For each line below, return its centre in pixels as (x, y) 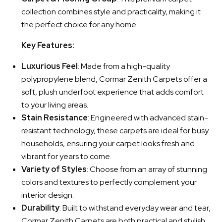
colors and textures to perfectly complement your (109, 182)
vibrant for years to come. (66, 156)
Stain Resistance (55, 118)
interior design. (48, 195)
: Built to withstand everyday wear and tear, (135, 208)
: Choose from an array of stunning (147, 169)
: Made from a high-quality (124, 66)
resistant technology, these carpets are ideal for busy (115, 131)
